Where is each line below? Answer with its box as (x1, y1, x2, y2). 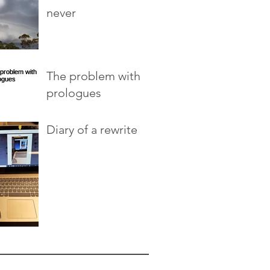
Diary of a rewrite (46, 122, 137, 137)
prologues (46, 86, 101, 100)
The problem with (46, 69, 140, 83)
